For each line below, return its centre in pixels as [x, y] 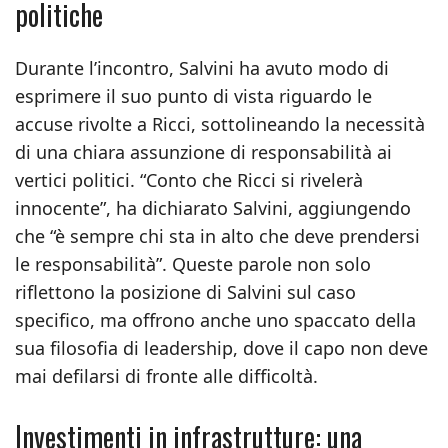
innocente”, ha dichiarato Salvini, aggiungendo [213, 208]
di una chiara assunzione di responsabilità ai [203, 152]
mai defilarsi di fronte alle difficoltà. [166, 376]
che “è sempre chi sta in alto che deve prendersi [217, 236]
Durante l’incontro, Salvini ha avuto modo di [202, 68]
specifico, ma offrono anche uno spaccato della [215, 320]
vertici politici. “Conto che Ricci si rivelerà [189, 180]
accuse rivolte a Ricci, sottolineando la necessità [220, 124]
